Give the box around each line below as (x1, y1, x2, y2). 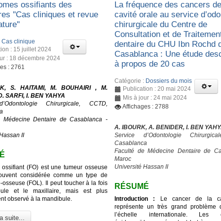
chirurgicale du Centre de (114, 20, 208, 30)
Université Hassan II (114, 163, 169, 170)
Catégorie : (114, 77, 146, 84)
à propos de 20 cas (114, 59, 185, 69)
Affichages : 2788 (122, 103, 169, 110)
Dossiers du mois (146, 77, 192, 84)
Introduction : (114, 195, 155, 203)
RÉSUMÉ (114, 182, 149, 191)
